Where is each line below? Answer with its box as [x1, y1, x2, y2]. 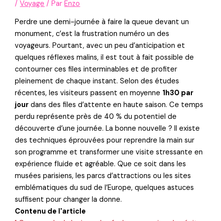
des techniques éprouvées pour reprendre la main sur [15, 136, 195, 146]
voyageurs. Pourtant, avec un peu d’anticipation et [15, 41, 185, 51]
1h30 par [162, 88, 194, 98]
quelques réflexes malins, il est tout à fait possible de [15, 53, 194, 63]
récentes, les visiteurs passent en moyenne [15, 88, 163, 98]
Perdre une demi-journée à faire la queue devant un [15, 17, 189, 27]
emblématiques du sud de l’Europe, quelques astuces [15, 183, 194, 193]
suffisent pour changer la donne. [15, 195, 122, 205]
